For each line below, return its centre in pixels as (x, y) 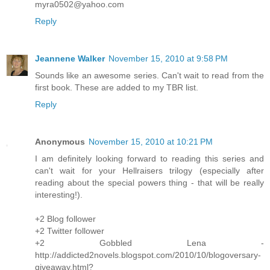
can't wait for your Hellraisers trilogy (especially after (149, 171)
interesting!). (59, 195)
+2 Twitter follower (70, 231)
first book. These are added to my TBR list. (117, 88)
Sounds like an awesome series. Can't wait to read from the (149, 76)
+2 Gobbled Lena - (149, 243)
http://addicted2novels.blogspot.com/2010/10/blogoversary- (148, 255)
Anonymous (60, 142)
